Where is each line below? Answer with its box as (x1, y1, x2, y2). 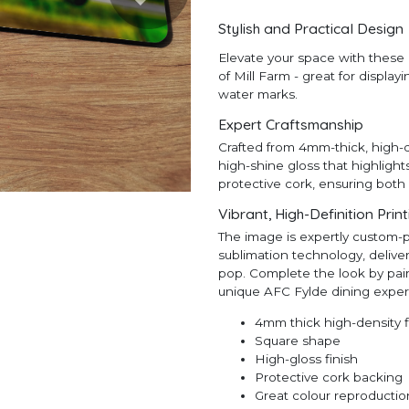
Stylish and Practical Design (218, 18, 404, 37)
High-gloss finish (255, 351, 358, 366)
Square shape (255, 332, 341, 348)
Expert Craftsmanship (218, 114, 363, 133)
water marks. (218, 87, 298, 102)
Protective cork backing (255, 369, 403, 384)
